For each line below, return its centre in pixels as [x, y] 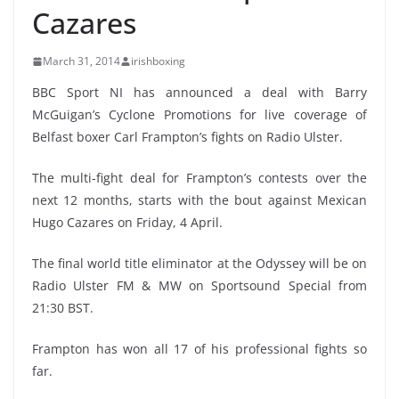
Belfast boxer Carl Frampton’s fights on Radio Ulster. [187, 137]
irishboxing [158, 61]
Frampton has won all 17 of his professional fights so [199, 349]
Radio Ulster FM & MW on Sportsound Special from [199, 285]
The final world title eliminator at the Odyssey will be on [199, 263]
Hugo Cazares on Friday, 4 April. [127, 222]
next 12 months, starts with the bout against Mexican [199, 200]
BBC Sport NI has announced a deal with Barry [199, 92]
